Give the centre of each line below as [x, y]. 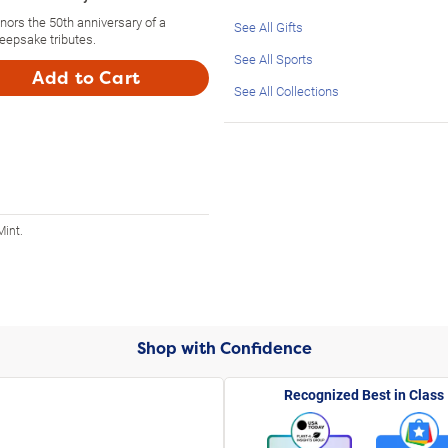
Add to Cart [86, 77]
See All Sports [273, 58]
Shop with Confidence [224, 348]
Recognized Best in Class [364, 394]
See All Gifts [268, 26]
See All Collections [286, 90]
